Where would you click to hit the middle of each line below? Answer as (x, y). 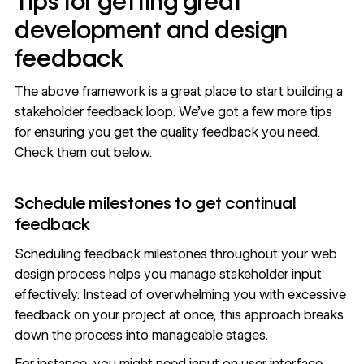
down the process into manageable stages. (141, 335)
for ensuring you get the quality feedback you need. (167, 132)
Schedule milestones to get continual (155, 203)
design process (60, 274)
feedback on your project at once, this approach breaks (179, 314)
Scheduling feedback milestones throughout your (162, 253)
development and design (151, 30)
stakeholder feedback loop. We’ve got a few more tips (173, 111)
